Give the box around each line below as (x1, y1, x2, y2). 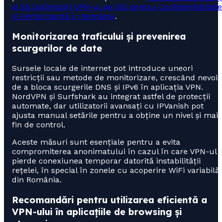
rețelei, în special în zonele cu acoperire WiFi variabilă (12, 165, 220, 175)
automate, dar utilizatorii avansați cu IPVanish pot (12, 101, 204, 111)
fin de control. (12, 119, 65, 129)
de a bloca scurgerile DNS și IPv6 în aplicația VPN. (12, 82, 203, 92)
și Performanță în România (12, 11, 115, 21)
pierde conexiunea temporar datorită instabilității (12, 156, 201, 166)
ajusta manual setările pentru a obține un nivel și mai (12, 110, 218, 120)
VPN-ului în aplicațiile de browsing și (12, 205, 182, 218)
